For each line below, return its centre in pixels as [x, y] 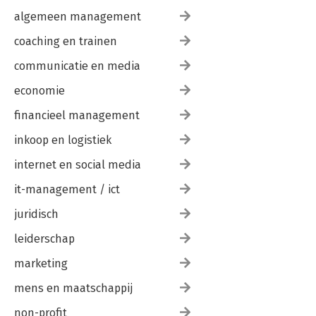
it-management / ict [67, 189]
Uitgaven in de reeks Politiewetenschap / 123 [116, 10]
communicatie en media [77, 66]
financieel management [77, 115]
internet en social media [78, 165]
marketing [41, 263]
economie [39, 91]
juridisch [36, 214]
